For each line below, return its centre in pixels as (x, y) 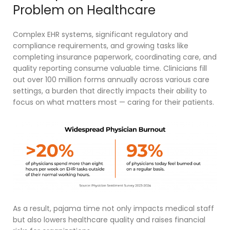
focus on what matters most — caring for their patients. (113, 102)
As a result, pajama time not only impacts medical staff (113, 208)
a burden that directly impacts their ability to (126, 91)
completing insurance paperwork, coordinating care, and (115, 57)
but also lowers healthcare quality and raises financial (109, 219)
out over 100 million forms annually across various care (111, 80)
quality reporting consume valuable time (86, 69)
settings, (29, 91)
